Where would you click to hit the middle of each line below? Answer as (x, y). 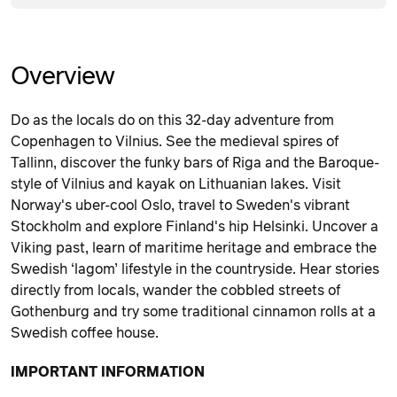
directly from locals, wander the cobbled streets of (175, 290)
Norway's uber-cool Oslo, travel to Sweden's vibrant (180, 205)
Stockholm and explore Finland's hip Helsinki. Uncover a (195, 226)
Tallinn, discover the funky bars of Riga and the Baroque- (195, 163)
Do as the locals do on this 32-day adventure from (172, 120)
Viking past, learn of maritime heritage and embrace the (194, 248)
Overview (63, 77)
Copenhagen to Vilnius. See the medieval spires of (175, 141)
